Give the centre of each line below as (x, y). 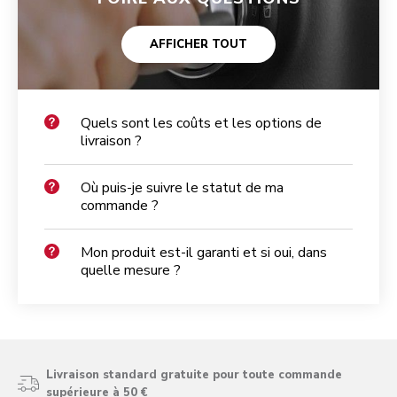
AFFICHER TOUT (198, 45)
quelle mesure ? (131, 271)
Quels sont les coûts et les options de (201, 124)
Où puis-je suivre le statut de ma (182, 188)
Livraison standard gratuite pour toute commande (194, 375)
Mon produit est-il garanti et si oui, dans (204, 253)
